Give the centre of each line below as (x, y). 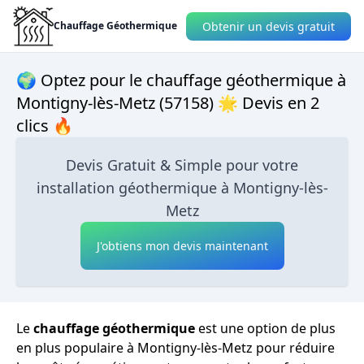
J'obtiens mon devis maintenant (182, 246)
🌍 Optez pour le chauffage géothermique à (181, 80)
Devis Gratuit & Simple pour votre (182, 165)
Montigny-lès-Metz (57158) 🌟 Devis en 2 (168, 103)
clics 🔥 (45, 126)
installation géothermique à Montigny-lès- (182, 188)
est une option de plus (265, 328)
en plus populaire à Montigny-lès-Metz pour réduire (175, 348)
